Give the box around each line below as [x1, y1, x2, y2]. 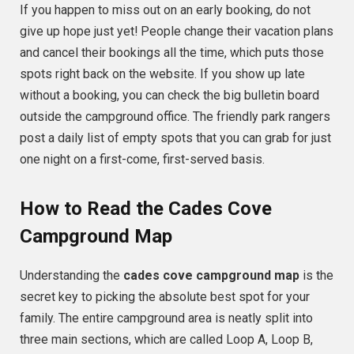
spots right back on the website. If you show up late [20, 66, 305, 82]
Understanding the [20, 268, 123, 284]
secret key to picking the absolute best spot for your [20, 289, 310, 305]
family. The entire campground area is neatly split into [20, 311, 313, 326]
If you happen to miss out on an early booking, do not [20, 2, 311, 18]
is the [299, 268, 333, 284]
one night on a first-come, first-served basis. [20, 152, 265, 168]
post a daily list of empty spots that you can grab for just [20, 130, 331, 146]
